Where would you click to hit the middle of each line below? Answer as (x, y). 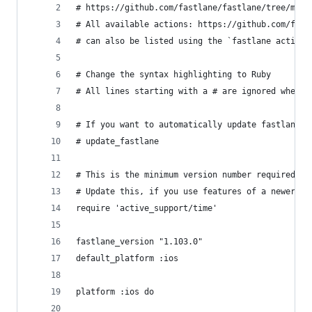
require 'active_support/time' (147, 208)
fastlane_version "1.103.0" (139, 242)
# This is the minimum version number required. (188, 175)
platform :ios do (115, 292)
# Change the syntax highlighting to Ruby (173, 75)
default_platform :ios (127, 258)
